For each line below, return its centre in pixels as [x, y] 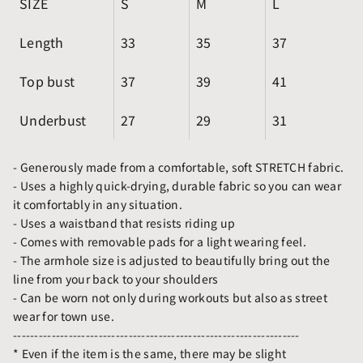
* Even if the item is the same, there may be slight [150, 353]
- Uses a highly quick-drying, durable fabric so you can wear [177, 185]
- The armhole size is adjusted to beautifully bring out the [172, 260]
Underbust [53, 120]
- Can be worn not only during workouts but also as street [170, 297]
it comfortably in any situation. [98, 204]
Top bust [47, 81]
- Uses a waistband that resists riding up [124, 222]
